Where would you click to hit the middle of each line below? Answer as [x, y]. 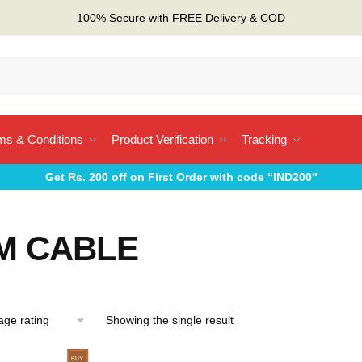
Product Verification [162, 139]
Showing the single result [169, 320]
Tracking [264, 139]
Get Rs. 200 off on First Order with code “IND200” [181, 177]
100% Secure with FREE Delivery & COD [181, 17]
